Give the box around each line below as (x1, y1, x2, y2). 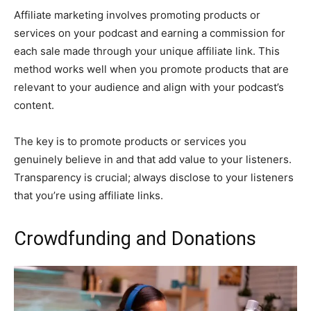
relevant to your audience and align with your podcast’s (14, 81, 284, 94)
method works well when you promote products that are (14, 62, 289, 76)
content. (14, 99, 54, 112)
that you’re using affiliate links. (14, 189, 163, 203)
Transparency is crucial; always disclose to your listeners (14, 171, 294, 185)
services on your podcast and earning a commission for (14, 26, 285, 40)
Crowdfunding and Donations (14, 228, 256, 251)
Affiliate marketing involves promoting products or (14, 8, 260, 22)
